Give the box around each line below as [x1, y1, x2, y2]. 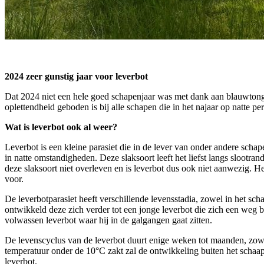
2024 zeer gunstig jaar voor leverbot [5, 71, 148, 81]
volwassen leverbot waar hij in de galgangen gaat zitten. [5, 214, 212, 225]
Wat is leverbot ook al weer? [5, 121, 117, 132]
